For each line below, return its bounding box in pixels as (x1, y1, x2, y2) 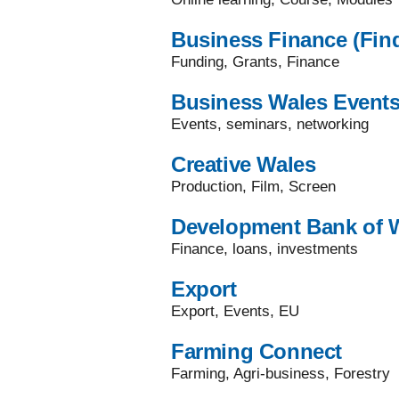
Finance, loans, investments (171, 240, 358, 257)
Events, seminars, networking (171, 116, 369, 133)
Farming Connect (171, 339, 342, 363)
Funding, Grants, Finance (171, 53, 339, 70)
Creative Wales (171, 152, 316, 176)
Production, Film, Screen (171, 178, 336, 195)
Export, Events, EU (171, 303, 299, 320)
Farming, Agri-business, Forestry (171, 365, 390, 382)
